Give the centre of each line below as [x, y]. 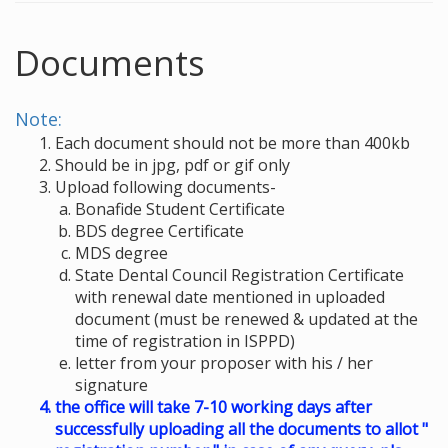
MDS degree [121, 253]
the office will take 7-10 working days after [213, 407]
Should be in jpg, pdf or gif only [172, 165]
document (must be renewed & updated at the [246, 319]
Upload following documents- [165, 187]
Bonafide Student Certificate [180, 209]
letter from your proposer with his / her [224, 363]
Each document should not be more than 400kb [232, 143]
